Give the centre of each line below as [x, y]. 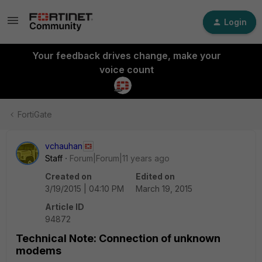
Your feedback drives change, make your [126, 56]
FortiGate [35, 114]
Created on [68, 176]
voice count [126, 70]
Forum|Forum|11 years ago [120, 158]
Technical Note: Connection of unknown [118, 238]
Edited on [155, 176]
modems [39, 251]
